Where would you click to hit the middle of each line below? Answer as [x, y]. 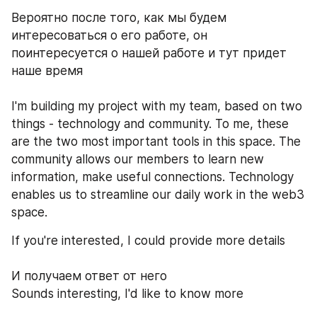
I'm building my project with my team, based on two [157, 106]
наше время [47, 71]
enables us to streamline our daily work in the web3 [158, 195]
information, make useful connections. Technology [152, 177]
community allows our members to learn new [138, 160]
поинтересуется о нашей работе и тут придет [149, 53]
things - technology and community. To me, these [150, 124]
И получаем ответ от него [91, 276]
